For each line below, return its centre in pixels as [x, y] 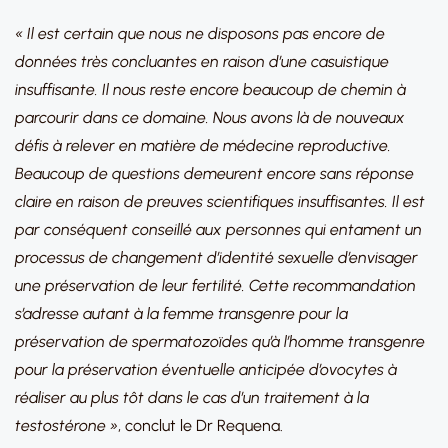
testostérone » [66, 425]
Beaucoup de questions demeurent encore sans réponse [214, 173]
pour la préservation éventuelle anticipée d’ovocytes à [206, 369]
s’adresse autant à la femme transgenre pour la [181, 313]
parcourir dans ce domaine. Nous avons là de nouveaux [210, 117]
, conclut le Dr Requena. [200, 425]
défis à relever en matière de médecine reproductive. [203, 145]
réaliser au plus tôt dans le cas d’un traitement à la [192, 397]
